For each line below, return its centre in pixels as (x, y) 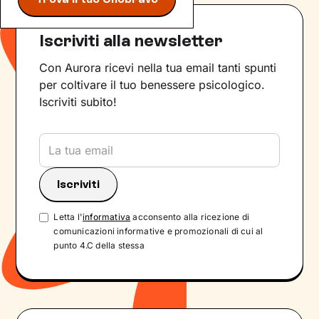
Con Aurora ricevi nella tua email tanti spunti (158, 68)
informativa (107, 217)
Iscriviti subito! (78, 102)
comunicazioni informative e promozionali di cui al (158, 231)
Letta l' (68, 217)
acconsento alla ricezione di (190, 217)
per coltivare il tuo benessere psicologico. (152, 85)
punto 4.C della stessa (99, 246)
